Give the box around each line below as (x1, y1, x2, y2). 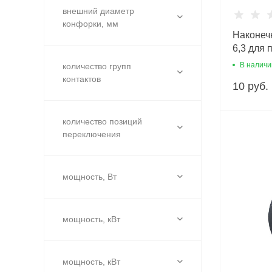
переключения (63, 129, 121, 139)
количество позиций (63, 116, 142, 126)
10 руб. (233, 80, 268, 93)
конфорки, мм (63, 18, 118, 29)
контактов (63, 73, 101, 84)
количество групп (63, 61, 131, 71)
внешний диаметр (63, 5, 134, 16)
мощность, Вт (63, 171, 117, 182)
